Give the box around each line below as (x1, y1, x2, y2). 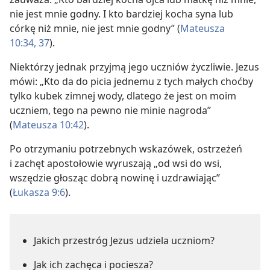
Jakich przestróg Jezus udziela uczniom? (34, 234, 215, 247)
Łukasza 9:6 (13, 186, 65, 199)
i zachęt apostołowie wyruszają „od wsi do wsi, (10, 157, 222, 170)
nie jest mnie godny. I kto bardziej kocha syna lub (10, 7, 233, 20)
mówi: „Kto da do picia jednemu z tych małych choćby (10, 75, 253, 88)
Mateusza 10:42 (13, 118, 84, 131)
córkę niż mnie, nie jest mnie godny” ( (10, 22, 180, 35)
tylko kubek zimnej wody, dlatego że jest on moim (10, 89, 236, 102)
